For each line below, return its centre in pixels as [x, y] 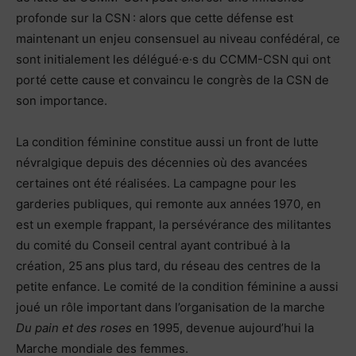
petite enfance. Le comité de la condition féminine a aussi [177, 286]
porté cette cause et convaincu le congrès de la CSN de [172, 79]
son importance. [62, 100]
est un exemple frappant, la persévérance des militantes [174, 224]
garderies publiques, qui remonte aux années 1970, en [168, 203]
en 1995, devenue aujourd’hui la [223, 327]
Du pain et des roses [74, 327]
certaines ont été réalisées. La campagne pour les [156, 183]
